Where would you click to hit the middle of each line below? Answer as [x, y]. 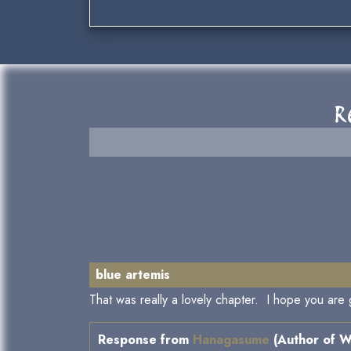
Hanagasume [231, 340]
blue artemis [133, 275]
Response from [145, 340]
